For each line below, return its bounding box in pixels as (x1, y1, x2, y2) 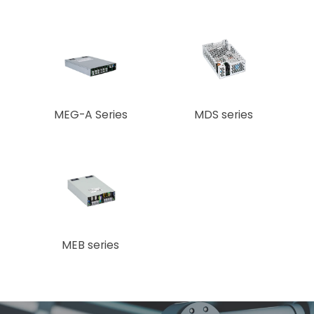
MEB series (62, 238, 120, 253)
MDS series (193, 107, 253, 123)
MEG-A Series (53, 107, 128, 123)
